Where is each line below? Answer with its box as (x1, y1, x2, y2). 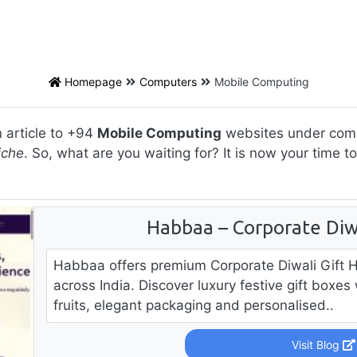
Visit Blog (292, 338, 343, 351)
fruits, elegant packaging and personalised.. (53, 297, 334, 313)
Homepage (61, 75, 122, 88)
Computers (139, 75, 197, 88)
